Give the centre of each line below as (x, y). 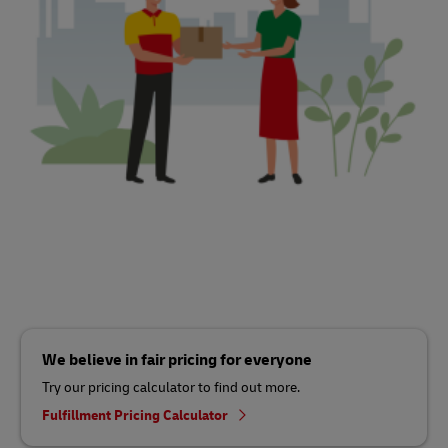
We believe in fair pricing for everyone (177, 359)
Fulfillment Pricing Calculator (136, 415)
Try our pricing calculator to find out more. (171, 387)
